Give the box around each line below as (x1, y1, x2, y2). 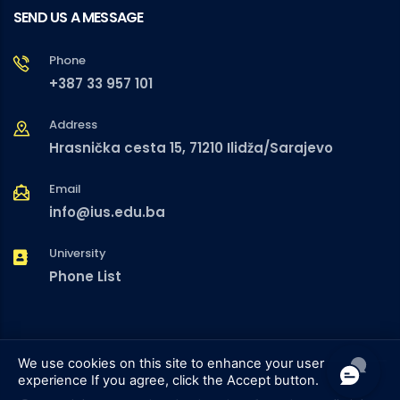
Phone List (49, 267, 121, 287)
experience (18, 371, 87, 388)
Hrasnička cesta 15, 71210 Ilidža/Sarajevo (49, 138, 333, 158)
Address (49, 116, 97, 134)
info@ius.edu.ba (49, 203, 165, 222)
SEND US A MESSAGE (13, 7, 144, 29)
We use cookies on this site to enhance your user (18, 354, 324, 371)
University (49, 245, 106, 262)
